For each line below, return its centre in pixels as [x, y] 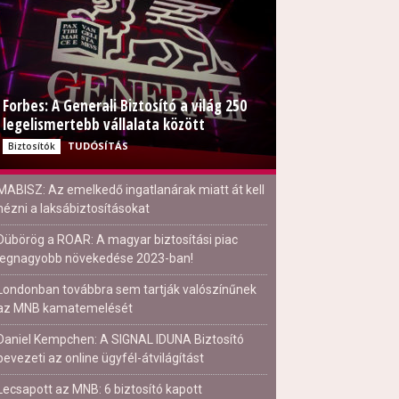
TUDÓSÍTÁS [98, 146]
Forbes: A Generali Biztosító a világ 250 [125, 106]
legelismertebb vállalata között [104, 124]
